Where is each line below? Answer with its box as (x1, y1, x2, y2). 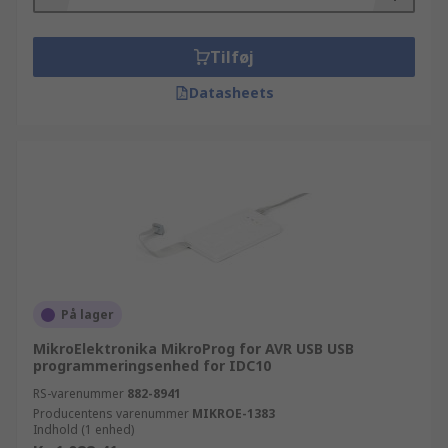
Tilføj (210, 46, 254, 68)
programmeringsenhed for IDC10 (33, 356, 271, 375)
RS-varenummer (33, 385, 124, 402)
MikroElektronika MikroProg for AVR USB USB (33, 339, 354, 358)
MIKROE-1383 (192, 405, 275, 422)
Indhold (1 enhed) (33, 421, 134, 438)
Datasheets (188, 83, 274, 102)
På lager (61, 306, 114, 323)
